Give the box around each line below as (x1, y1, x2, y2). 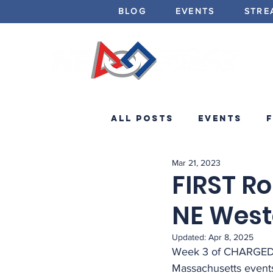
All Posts (111, 113, 174, 124)
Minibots (135, 161, 191, 172)
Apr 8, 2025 (208, 232, 253, 242)
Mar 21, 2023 (172, 157, 221, 168)
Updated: (172, 232, 208, 242)
